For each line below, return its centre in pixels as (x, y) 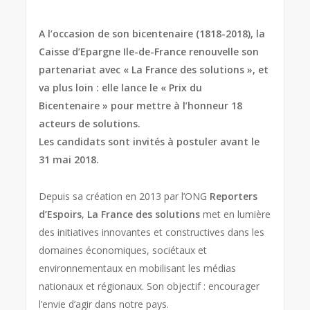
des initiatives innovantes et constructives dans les (152, 232)
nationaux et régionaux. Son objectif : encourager (149, 286)
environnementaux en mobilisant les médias (138, 268)
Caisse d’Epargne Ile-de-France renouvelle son (149, 51)
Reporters (234, 196)
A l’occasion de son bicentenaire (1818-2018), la (152, 33)
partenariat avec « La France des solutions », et (154, 69)
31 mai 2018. (69, 159)
